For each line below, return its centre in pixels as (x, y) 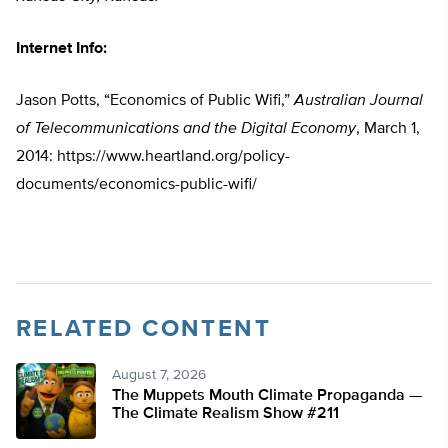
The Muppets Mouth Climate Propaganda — (267, 396)
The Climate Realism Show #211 (225, 414)
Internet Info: (61, 49)
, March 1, (388, 129)
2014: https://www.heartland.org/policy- (153, 157)
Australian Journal (358, 101)
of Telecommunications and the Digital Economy (186, 129)
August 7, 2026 (159, 375)
